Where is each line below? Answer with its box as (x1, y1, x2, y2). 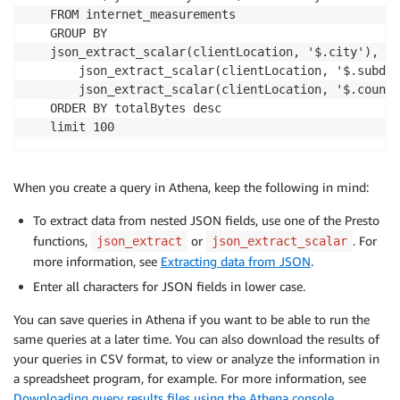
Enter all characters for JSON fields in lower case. (33, 278, 305, 294)
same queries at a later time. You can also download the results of (13, 330, 379, 346)
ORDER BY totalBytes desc (50, 100, 221, 115)
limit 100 (50, 119, 114, 134)
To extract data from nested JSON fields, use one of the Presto (33, 212, 379, 228)
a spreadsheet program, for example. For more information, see (13, 370, 366, 386)
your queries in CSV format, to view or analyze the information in (13, 350, 379, 366)
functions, (33, 232, 91, 248)
